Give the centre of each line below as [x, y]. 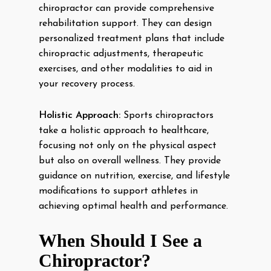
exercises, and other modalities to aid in [126, 69]
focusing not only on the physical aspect [128, 146]
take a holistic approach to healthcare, [124, 131]
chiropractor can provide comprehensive [126, 8]
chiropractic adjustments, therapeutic [121, 54]
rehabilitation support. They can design [125, 24]
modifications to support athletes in [118, 191]
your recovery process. [87, 84]
